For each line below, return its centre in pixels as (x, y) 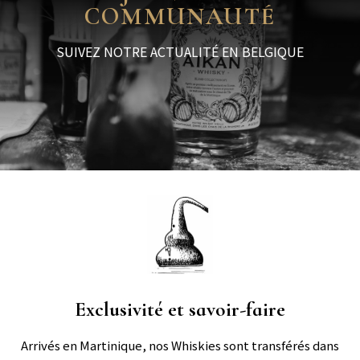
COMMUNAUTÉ (180, 17)
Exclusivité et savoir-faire (180, 310)
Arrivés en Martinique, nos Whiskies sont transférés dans (180, 346)
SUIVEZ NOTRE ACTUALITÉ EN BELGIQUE (180, 52)
